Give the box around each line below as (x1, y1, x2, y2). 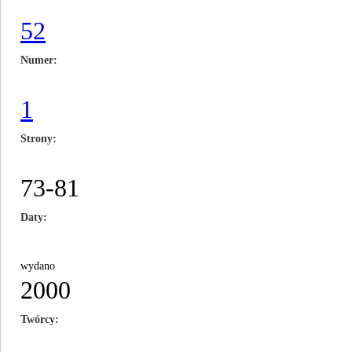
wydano (20, 260, 55, 272)
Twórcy (20, 313, 55, 325)
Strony (20, 133, 53, 145)
